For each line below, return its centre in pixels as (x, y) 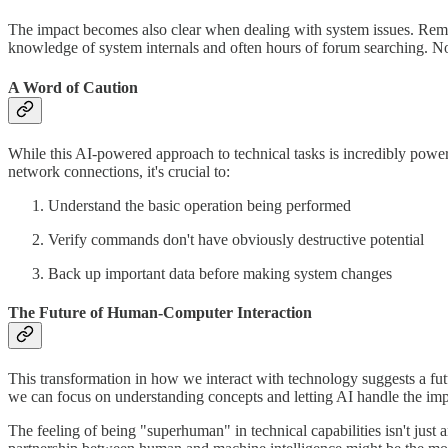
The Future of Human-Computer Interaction (160, 313)
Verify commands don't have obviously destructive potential (236, 239)
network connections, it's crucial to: (119, 171)
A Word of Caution (73, 87)
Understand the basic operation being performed (199, 205)
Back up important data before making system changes (220, 273)
